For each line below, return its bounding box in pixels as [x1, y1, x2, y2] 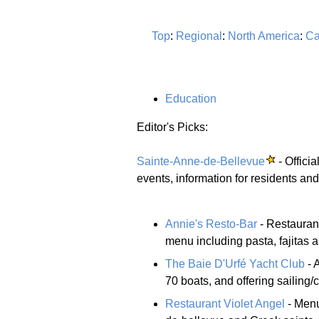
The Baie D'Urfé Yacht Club [165, 257, 305, 270]
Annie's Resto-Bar [165, 217, 257, 230]
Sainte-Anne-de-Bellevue [137, 155, 265, 167]
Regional [176, 29, 222, 42]
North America [228, 29, 300, 42]
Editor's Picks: [137, 120, 208, 133]
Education [165, 92, 216, 105]
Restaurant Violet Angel [165, 297, 285, 310]
